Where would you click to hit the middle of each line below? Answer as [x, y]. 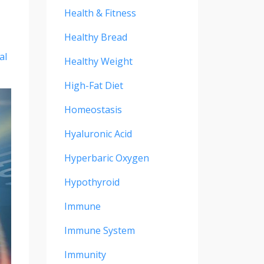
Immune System [99, 231]
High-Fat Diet [93, 86]
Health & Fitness [100, 13]
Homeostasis [93, 110]
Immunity [85, 255]
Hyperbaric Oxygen [106, 158]
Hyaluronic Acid [98, 134]
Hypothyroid [92, 182]
